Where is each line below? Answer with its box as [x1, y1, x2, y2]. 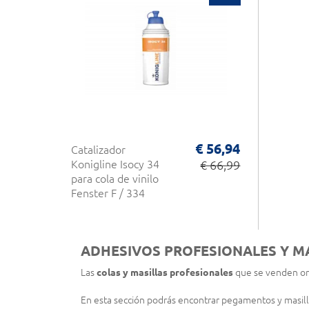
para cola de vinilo [71, 172, 159, 185]
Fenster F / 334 [71, 187, 145, 199]
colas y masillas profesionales [97, 267, 233, 278]
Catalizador [71, 143, 126, 156]
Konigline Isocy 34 [71, 158, 159, 170]
